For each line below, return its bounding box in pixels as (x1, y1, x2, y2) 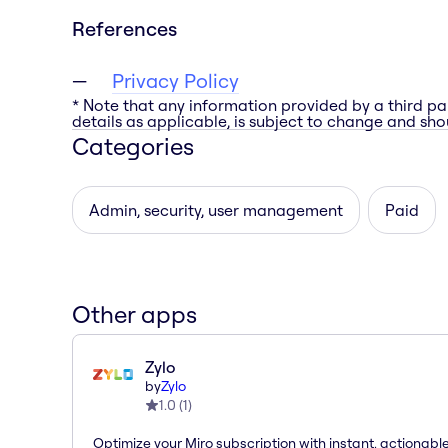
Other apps (72, 298, 197, 329)
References (72, 15, 177, 41)
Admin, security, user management (89, 199, 343, 220)
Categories (72, 130, 194, 161)
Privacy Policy (112, 67, 239, 93)
